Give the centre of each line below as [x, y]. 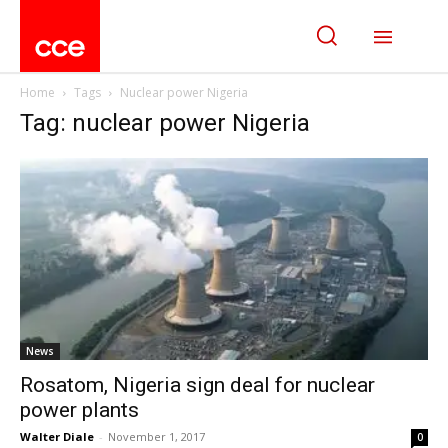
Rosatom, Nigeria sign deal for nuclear [197, 384]
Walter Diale [57, 436]
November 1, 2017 [156, 436]
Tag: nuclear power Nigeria [165, 123]
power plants [79, 409]
